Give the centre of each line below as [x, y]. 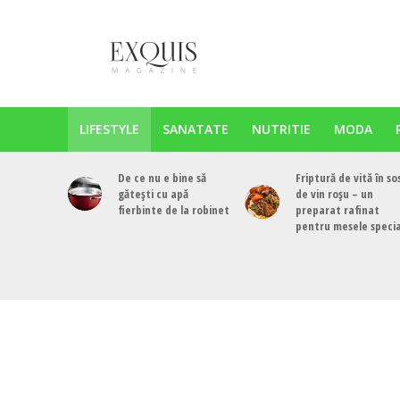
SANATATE [195, 129]
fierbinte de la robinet [174, 210]
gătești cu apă [154, 194]
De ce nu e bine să [162, 178]
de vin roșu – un [334, 194]
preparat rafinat [337, 210]
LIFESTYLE [109, 129]
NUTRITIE [281, 129]
